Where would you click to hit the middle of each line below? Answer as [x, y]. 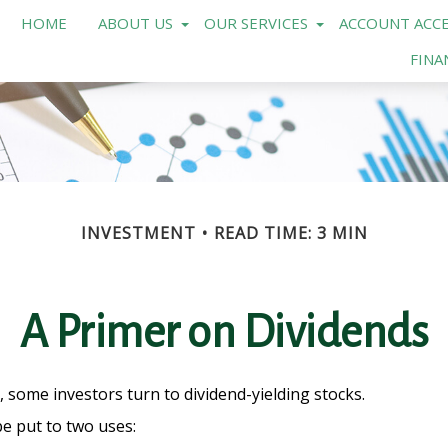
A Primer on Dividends [224, 333]
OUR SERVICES [255, 23]
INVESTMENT [138, 233]
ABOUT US [135, 23]
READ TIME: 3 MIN [290, 233]
